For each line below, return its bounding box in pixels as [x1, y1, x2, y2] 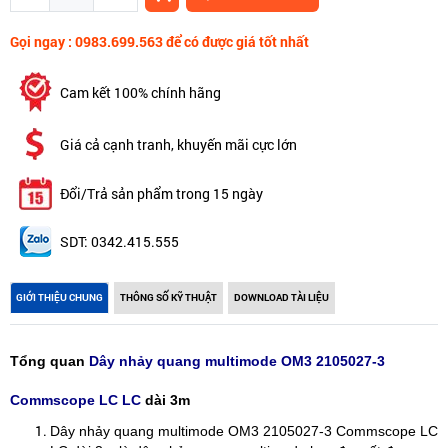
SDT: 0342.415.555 [60, 231, 179, 251]
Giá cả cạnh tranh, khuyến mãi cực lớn [60, 134, 297, 154]
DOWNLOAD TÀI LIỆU [234, 291, 329, 304]
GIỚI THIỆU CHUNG [16, 291, 103, 304]
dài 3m [145, 392, 190, 408]
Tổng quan [10, 353, 89, 369]
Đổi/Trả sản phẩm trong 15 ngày [60, 183, 263, 203]
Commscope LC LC [10, 392, 145, 408]
